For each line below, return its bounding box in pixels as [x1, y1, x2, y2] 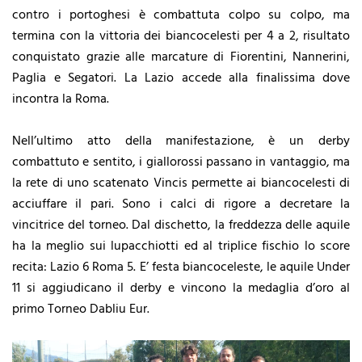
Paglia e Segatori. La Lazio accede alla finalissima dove [12, 67, 350, 89]
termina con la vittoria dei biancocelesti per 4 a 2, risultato [12, 25, 350, 47]
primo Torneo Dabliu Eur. [12, 298, 149, 320]
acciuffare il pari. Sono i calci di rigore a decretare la [12, 193, 350, 215]
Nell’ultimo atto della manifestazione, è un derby [12, 130, 350, 152]
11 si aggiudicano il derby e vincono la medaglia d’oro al [12, 277, 350, 299]
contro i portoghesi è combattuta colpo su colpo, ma [12, 4, 350, 26]
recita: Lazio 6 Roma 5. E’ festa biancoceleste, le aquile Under [12, 256, 350, 278]
